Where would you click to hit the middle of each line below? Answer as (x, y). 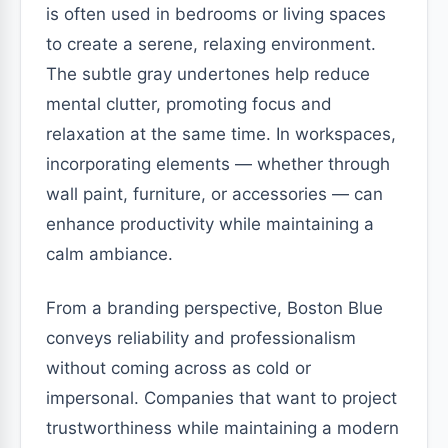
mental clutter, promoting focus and (189, 103)
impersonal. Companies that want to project (221, 397)
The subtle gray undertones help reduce (208, 73)
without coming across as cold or (178, 367)
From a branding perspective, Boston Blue (214, 307)
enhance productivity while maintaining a (210, 223)
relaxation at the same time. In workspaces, (221, 133)
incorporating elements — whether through (218, 163)
